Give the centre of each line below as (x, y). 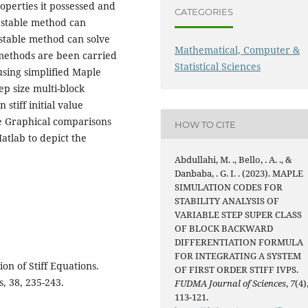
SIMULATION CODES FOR (229, 187)
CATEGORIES (204, 11)
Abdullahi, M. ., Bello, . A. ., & (234, 160)
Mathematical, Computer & (238, 50)
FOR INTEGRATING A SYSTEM (238, 256)
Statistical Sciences (218, 67)
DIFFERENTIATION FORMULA (239, 242)
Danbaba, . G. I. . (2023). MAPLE (239, 174)
